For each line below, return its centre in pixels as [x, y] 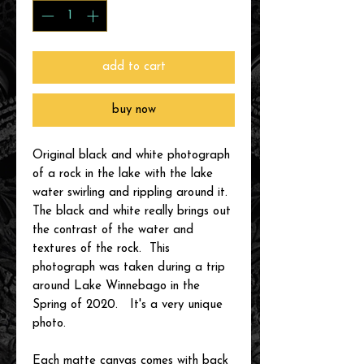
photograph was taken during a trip [129, 267]
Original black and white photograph [131, 155]
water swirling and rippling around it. [132, 193]
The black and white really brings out [132, 211]
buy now [134, 110]
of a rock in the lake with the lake [123, 174]
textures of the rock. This [101, 249]
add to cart [134, 67]
